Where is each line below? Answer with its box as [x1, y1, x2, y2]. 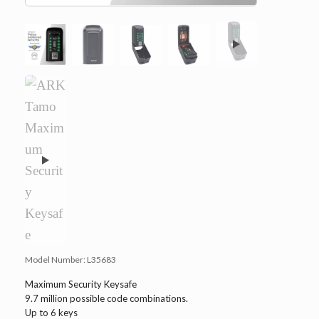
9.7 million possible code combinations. [25, 293, 188, 305]
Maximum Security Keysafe [25, 278, 137, 291]
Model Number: [25, 254, 87, 266]
